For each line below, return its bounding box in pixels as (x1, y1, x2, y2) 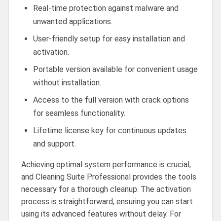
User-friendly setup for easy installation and (33, 34, 185, 44)
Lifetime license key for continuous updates (33, 126, 186, 136)
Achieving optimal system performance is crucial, (21, 160, 191, 170)
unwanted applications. (33, 17, 112, 27)
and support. (33, 139, 76, 149)
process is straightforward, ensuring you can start (21, 197, 193, 207)
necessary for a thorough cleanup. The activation (21, 184, 191, 194)
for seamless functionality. (33, 109, 125, 118)
